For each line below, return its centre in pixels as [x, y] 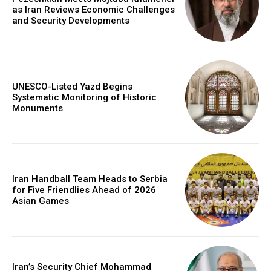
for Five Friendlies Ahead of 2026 [84, 190]
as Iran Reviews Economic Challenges [93, 10]
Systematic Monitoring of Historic [84, 97]
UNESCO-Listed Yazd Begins [72, 86]
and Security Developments [71, 21]
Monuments [38, 108]
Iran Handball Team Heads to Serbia [90, 179]
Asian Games [41, 201]
